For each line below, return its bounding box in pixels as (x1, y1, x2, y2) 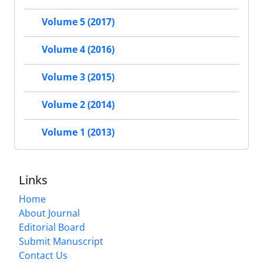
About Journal (19, 206, 80, 220)
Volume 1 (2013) (42, 126, 114, 139)
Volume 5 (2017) (42, 15, 114, 29)
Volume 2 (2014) (42, 98, 114, 112)
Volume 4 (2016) (42, 43, 114, 56)
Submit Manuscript (19, 234, 103, 248)
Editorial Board (19, 220, 85, 234)
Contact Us (19, 248, 68, 262)
